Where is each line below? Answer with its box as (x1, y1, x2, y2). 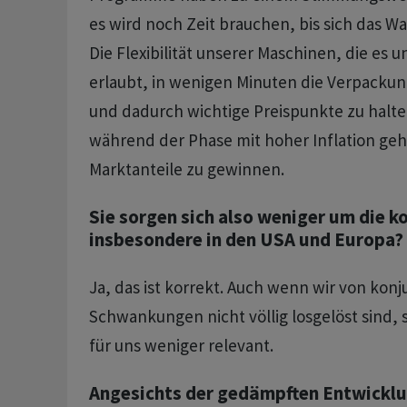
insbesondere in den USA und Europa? (88, 227, 403, 253)
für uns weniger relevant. (88, 334, 277, 357)
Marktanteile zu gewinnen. (88, 158, 288, 181)
